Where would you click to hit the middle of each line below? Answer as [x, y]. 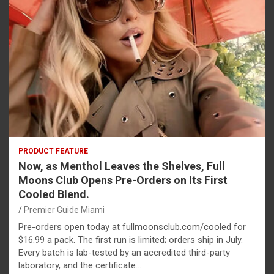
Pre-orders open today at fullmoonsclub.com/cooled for [132, 227]
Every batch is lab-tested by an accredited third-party [124, 253]
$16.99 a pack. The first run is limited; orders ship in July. [131, 240]
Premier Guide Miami [64, 210]
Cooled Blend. [54, 194]
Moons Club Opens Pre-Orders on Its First [123, 180]
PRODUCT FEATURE [53, 151]
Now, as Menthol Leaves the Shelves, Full [122, 166]
